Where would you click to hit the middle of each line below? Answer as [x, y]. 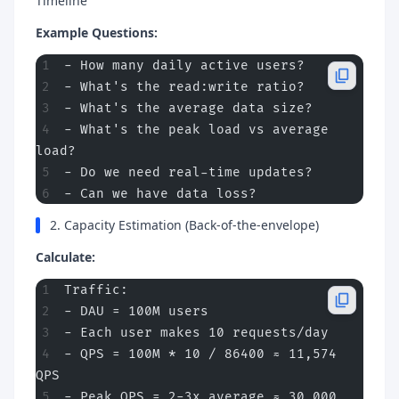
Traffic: [96, 290]
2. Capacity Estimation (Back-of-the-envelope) [184, 225]
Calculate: [65, 257]
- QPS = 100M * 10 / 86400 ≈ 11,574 [200, 354]
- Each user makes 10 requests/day [196, 333]
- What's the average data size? [188, 108]
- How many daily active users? [184, 65]
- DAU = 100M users [136, 311]
